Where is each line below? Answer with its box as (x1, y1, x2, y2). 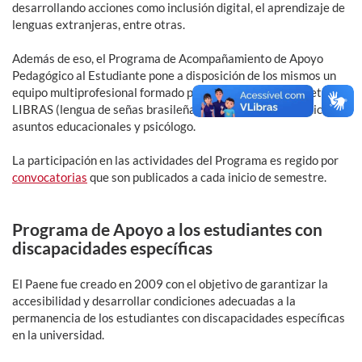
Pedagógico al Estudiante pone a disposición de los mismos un (12, 68, 336, 83)
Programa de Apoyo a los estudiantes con (12, 219, 322, 240)
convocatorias (12, 170, 87, 185)
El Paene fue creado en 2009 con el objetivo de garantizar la (12, 276, 328, 292)
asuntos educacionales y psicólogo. (12, 119, 196, 134)
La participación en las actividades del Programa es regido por (12, 153, 339, 168)
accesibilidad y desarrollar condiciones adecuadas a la (12, 293, 296, 309)
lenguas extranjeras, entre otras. (12, 17, 185, 32)
